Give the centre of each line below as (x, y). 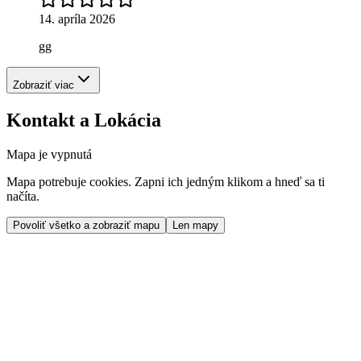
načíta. (23, 196)
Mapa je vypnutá (49, 154)
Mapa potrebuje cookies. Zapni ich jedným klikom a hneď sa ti (166, 181)
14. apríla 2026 (77, 19)
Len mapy (195, 225)
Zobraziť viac (44, 85)
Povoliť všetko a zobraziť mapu (86, 225)
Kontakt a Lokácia (84, 120)
